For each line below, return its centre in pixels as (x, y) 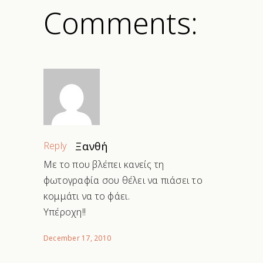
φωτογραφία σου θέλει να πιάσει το (123, 181)
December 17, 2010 (77, 238)
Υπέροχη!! (65, 212)
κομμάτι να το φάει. (87, 196)
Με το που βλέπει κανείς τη (104, 165)
